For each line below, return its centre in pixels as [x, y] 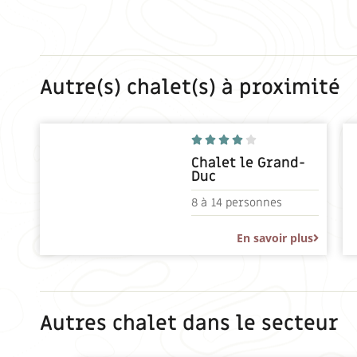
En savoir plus [275, 238]
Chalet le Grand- [249, 163]
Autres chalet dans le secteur [189, 324]
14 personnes [247, 203]
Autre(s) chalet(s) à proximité [190, 88]
